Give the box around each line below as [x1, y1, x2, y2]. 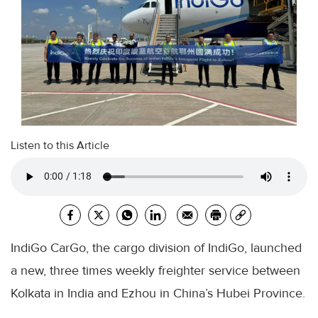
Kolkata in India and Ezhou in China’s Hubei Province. [11, 285, 305, 301]
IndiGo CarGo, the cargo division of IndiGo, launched [11, 239, 302, 256]
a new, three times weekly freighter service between [11, 262, 300, 278]
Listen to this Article [11, 138, 109, 153]
